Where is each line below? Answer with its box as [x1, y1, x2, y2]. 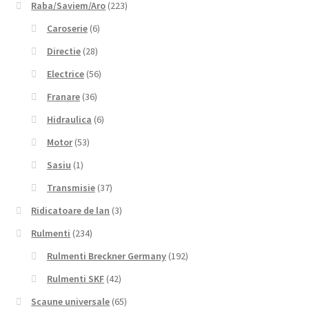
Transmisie [46, 181, 95, 195]
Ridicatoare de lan [31, 204, 110, 217]
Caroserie [46, 22, 88, 35]
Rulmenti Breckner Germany [46, 250, 166, 263]
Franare [46, 90, 80, 103]
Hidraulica [46, 113, 92, 126]
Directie [46, 45, 81, 58]
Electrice [46, 68, 84, 81]
